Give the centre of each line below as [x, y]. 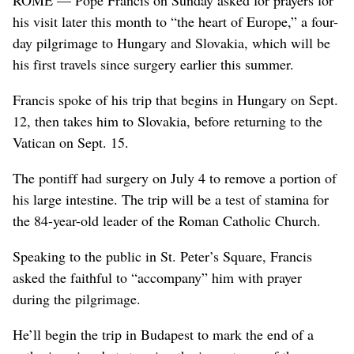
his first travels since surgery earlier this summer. [153, 64]
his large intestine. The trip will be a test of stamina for [171, 199]
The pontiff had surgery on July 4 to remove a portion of [175, 177]
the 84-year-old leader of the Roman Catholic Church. [167, 220]
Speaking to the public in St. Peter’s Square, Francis [162, 256]
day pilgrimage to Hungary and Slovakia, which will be [171, 42]
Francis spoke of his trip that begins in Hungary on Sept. [175, 99]
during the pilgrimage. [77, 298]
